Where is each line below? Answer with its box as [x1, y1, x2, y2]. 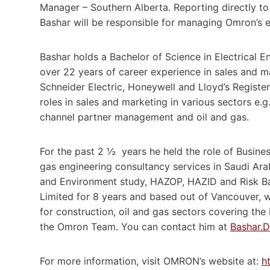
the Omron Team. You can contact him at [40, 220, 230, 233]
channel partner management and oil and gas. [40, 110, 249, 123]
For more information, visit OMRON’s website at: [40, 254, 262, 267]
